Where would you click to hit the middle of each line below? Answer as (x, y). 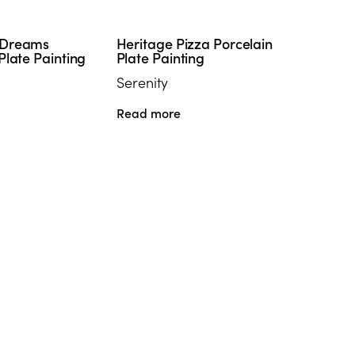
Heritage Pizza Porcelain (195, 43)
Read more (148, 112)
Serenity (142, 82)
